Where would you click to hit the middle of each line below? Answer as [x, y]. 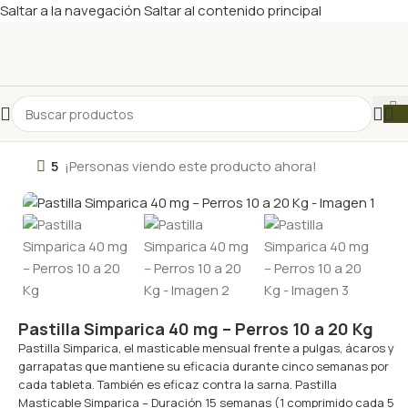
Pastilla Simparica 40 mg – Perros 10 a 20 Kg [196, 328]
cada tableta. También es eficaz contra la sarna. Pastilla [178, 384]
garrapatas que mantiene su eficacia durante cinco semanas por [204, 366]
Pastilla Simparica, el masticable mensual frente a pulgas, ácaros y [206, 347]
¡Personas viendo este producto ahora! [191, 166]
